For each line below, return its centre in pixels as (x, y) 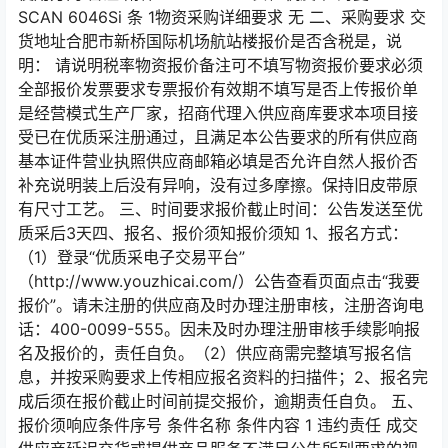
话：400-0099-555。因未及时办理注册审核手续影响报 (219, 329)
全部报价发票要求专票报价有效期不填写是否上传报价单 (218, 89)
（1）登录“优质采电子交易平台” (131, 257)
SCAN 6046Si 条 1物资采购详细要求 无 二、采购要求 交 (222, 17)
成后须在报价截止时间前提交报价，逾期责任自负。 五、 (220, 401)
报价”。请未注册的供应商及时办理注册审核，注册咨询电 (221, 305)
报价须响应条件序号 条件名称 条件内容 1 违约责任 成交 (218, 425)
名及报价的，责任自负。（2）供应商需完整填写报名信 (215, 353)
